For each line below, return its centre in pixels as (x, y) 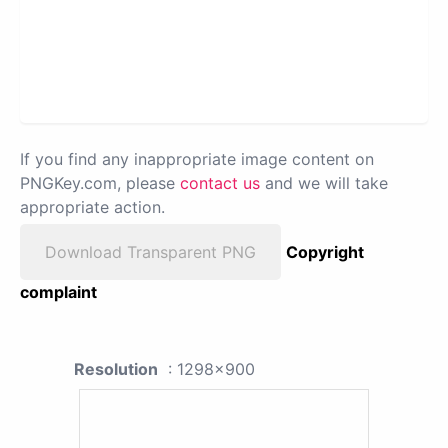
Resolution (116, 368)
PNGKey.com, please (100, 182)
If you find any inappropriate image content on (197, 158)
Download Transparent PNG (150, 251)
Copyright (325, 251)
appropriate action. (92, 206)
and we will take (324, 182)
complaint (58, 291)
